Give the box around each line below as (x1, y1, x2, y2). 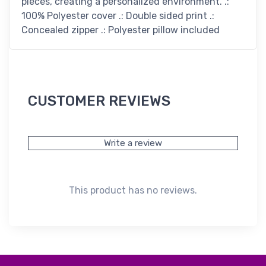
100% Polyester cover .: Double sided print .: (21, 10, 214, 22)
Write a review (104, 138, 162, 149)
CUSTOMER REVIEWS (28, 93, 170, 110)
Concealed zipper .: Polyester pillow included (21, 24, 220, 36)
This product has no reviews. (69, 185, 197, 197)
